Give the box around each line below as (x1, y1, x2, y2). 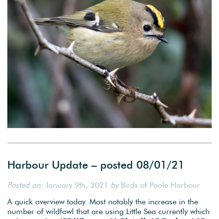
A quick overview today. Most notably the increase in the (7, 197, 198, 207)
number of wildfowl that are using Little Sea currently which (7, 206, 210, 217)
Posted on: (7, 180, 43, 190)
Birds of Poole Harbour (118, 180, 200, 190)
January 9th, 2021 (43, 180, 110, 190)
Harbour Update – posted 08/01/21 (7, 158, 184, 172)
